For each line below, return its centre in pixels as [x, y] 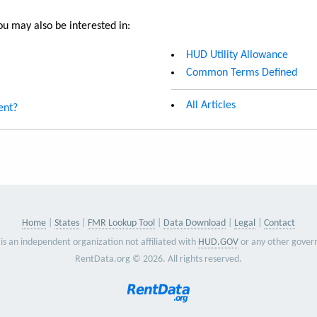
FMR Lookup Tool [121, 223]
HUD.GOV [219, 242]
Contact [279, 223]
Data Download [194, 223]
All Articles [211, 105]
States [67, 223]
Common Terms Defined [242, 73]
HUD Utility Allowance [237, 55]
